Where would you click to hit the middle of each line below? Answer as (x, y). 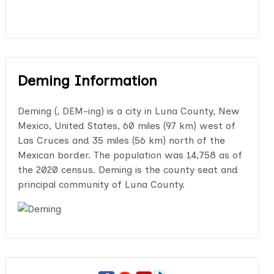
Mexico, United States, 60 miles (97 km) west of (126, 126)
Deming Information (87, 80)
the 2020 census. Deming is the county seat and (128, 170)
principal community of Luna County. (101, 184)
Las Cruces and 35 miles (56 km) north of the (121, 140)
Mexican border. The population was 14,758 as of (130, 155)
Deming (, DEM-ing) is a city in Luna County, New (128, 111)
